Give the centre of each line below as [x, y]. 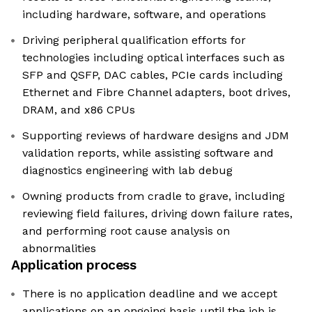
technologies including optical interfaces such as [154, 58]
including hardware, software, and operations [144, 15]
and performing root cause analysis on [126, 231]
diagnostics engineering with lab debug [127, 171]
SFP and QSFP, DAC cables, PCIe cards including [153, 75]
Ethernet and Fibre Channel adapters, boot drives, [156, 93]
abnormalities [59, 249]
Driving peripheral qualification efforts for [134, 40]
